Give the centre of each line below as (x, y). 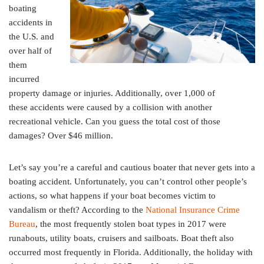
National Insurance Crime (193, 210)
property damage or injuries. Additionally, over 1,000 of (112, 93)
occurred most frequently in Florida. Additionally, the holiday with (131, 253)
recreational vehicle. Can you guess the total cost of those (115, 122)
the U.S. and (32, 37)
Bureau (22, 224)
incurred (24, 79)
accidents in (31, 23)
